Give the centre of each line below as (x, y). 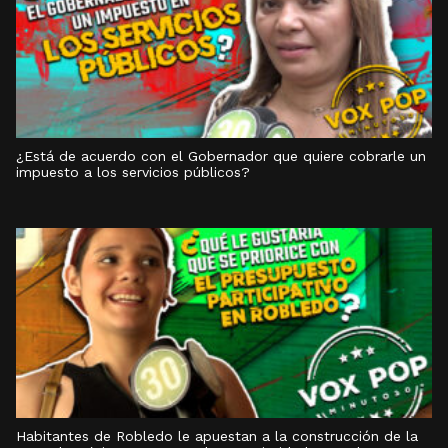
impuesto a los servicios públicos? (133, 172)
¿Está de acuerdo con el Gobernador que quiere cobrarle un (221, 156)
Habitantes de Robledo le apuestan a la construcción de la (217, 436)
